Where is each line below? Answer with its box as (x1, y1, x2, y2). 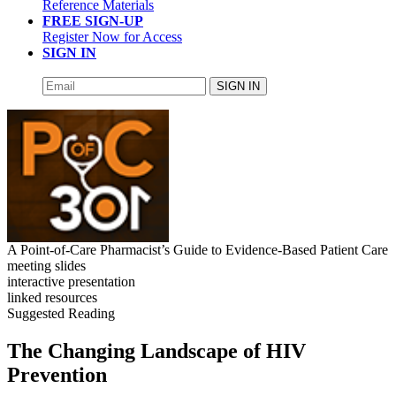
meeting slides (7, 257, 86, 273)
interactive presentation (7, 273, 135, 289)
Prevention (7, 362, 107, 386)
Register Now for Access (42, 28, 182, 44)
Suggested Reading (7, 305, 115, 321)
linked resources (7, 289, 97, 305)
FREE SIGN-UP (42, 12, 143, 28)
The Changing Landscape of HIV (7, 339, 306, 362)
